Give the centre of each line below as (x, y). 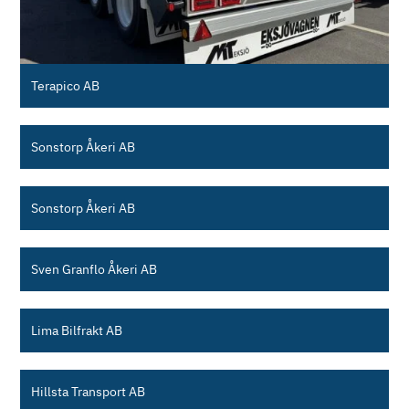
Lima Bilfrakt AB (77, 330)
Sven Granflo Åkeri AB (94, 268)
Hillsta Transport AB (89, 391)
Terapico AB (66, 85)
